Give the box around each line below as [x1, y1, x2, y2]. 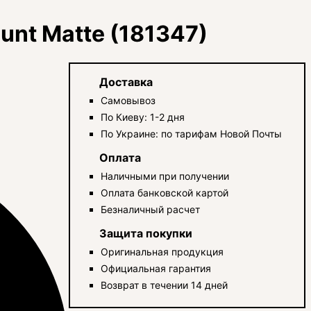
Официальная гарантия [101, 262, 212, 274]
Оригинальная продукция [101, 245, 224, 258]
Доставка [99, 74, 153, 89]
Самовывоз [101, 94, 156, 106]
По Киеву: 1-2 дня [101, 110, 185, 123]
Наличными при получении [101, 169, 230, 182]
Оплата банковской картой [101, 186, 229, 199]
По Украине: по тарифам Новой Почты [101, 127, 283, 140]
